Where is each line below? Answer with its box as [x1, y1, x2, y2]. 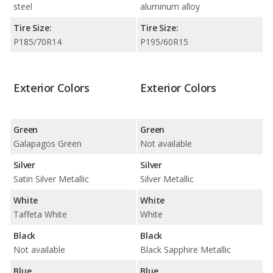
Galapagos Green [13, 137, 82, 149]
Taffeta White [13, 208, 67, 220]
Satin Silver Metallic [13, 172, 89, 185]
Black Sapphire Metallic [140, 243, 231, 255]
